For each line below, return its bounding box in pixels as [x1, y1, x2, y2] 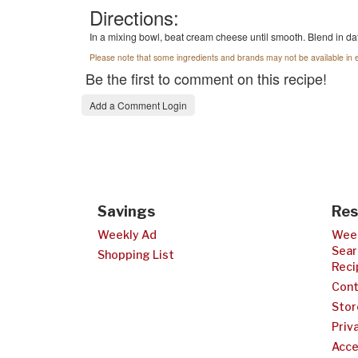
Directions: [89, 3, 179, 31]
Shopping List [97, 248, 174, 261]
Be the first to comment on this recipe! [86, 68, 327, 89]
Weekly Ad [97, 228, 157, 241]
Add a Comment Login [89, 98, 187, 112]
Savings [97, 203, 155, 220]
